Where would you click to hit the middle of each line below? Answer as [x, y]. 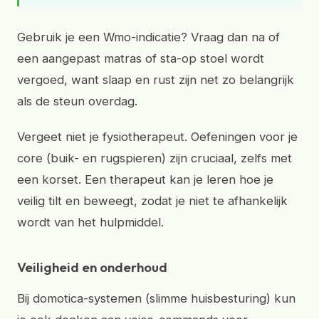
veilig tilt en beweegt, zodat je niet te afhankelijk [152, 201]
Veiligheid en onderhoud [92, 267]
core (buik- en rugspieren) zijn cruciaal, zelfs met [155, 158]
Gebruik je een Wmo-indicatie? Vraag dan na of [148, 37]
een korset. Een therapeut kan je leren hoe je [145, 179]
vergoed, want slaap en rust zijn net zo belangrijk [156, 80]
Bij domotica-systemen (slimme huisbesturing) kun [156, 298]
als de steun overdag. [77, 101]
